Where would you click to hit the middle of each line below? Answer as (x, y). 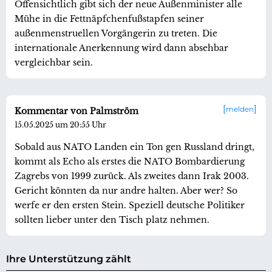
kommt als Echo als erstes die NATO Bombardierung (130, 161)
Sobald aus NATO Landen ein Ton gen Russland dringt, (134, 147)
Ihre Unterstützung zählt (69, 259)
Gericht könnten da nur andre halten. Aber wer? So (126, 190)
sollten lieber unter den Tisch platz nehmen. (112, 219)
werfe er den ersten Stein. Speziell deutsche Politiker (130, 205)
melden (240, 109)
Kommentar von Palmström (76, 111)
